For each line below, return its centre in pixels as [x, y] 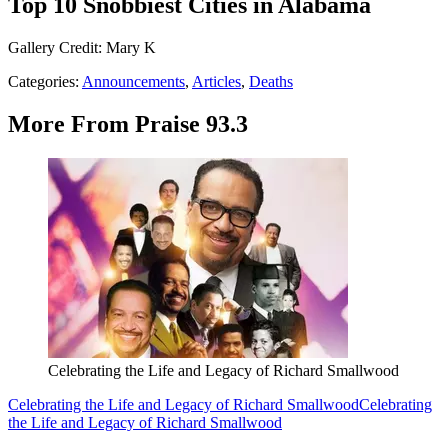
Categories [41, 82]
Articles [216, 82]
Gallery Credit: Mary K [82, 48]
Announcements [133, 82]
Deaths [271, 82]
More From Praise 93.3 [128, 124]
